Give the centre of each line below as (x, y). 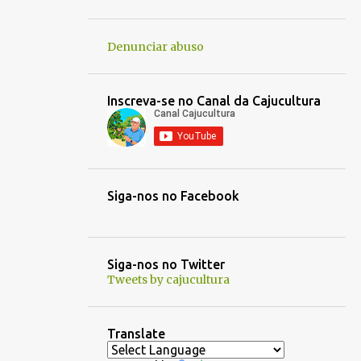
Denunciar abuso (156, 47)
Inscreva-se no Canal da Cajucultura (214, 101)
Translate (136, 334)
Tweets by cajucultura (168, 280)
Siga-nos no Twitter (166, 264)
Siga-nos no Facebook (173, 196)
